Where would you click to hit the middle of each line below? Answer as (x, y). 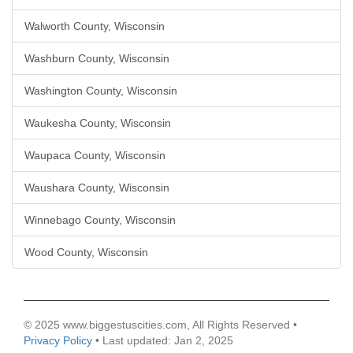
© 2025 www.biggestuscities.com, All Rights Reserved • (160, 325)
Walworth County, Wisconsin (95, 26)
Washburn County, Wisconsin (97, 58)
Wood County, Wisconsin (86, 252)
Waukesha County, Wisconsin (98, 123)
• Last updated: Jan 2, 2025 (163, 340)
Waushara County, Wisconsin (97, 188)
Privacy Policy (58, 340)
